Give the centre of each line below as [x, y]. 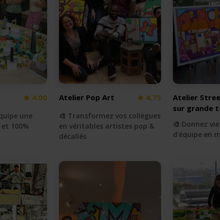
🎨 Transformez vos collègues [110, 116]
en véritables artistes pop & [106, 126]
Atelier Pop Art [86, 97]
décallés [72, 137]
